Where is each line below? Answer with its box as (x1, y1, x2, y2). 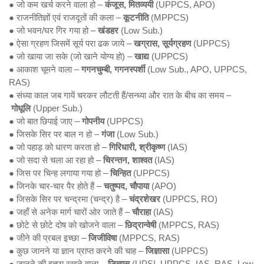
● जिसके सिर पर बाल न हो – (9, 129, 101, 139)
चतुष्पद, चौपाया (104, 181, 149, 191)
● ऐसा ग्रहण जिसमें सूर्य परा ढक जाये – (9, 38, 134, 48)
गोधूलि (11, 103, 31, 113)
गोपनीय (82, 116, 104, 126)
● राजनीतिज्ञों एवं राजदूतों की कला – (9, 12, 123, 22)
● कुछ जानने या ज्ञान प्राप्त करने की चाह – (9, 246, 146, 256)
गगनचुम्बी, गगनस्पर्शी (81, 64, 145, 74)
